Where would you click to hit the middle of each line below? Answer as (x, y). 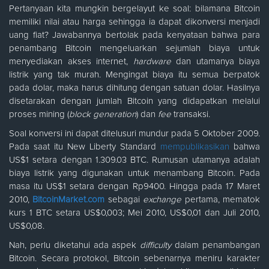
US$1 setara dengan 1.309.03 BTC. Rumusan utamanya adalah (134, 160)
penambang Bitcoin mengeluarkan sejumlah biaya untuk (134, 49)
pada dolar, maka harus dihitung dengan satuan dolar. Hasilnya (134, 88)
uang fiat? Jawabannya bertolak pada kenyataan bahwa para (134, 35)
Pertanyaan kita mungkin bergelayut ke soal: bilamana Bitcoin (134, 9)
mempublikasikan (195, 147)
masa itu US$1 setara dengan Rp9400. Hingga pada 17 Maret (134, 187)
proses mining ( (39, 115)
